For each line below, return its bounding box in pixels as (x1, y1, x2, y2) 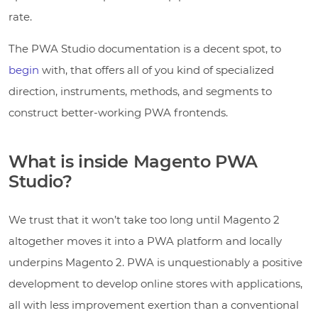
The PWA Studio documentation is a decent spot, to (9, 41, 281, 55)
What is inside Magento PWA (9, 150, 258, 172)
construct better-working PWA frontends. (9, 105, 228, 119)
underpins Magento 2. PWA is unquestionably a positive (9, 255, 302, 269)
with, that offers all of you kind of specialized (42, 62, 274, 77)
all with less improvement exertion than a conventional (9, 297, 299, 312)
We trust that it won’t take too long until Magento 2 (9, 212, 280, 226)
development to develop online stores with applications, (9, 276, 302, 290)
